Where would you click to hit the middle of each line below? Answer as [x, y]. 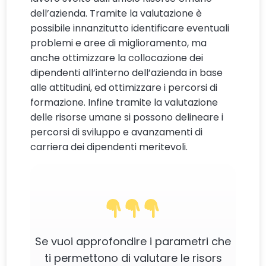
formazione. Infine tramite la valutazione [124, 103]
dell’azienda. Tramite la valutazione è [116, 14]
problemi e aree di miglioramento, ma [119, 43]
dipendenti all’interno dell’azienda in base [127, 73]
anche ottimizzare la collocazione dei [117, 58]
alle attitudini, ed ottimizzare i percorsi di [124, 88]
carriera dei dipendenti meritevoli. [109, 147]
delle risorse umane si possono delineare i [127, 118]
